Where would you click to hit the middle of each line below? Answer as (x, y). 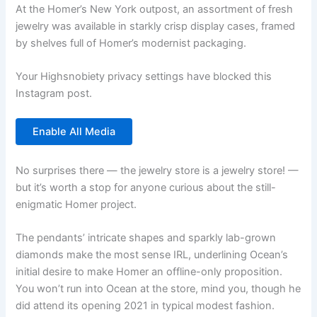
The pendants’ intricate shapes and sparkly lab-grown (146, 238)
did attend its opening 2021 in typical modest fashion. (145, 306)
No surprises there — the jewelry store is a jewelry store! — (157, 170)
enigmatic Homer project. (76, 204)
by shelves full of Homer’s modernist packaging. (131, 43)
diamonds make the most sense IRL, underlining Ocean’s (152, 255)
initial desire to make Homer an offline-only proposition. (149, 272)
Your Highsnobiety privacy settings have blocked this (144, 77)
